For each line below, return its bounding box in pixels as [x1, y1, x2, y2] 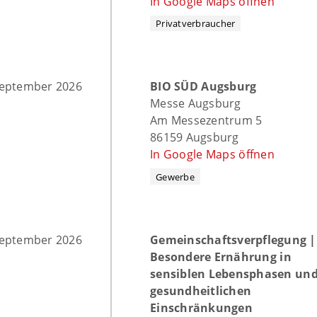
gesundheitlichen [150, 282, 251, 299]
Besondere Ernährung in [150, 248, 292, 265]
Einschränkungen [150, 299, 253, 316]
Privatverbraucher [156, 16, 236, 30]
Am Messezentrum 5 [150, 113, 263, 129]
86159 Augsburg [150, 129, 239, 146]
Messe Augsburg [150, 96, 241, 112]
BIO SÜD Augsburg [150, 79, 257, 95]
